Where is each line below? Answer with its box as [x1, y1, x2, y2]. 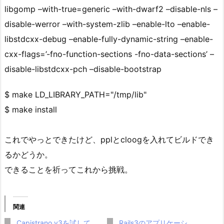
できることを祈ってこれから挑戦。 [4, 164, 132, 175]
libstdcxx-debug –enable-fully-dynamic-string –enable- [4, 34, 213, 44]
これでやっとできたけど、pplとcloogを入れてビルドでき [4, 134, 214, 145]
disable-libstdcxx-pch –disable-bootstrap [4, 64, 161, 74]
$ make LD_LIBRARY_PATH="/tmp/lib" [4, 89, 146, 100]
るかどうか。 [4, 149, 52, 160]
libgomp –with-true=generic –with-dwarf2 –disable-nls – [4, 4, 217, 14]
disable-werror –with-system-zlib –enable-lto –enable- [4, 19, 210, 29]
